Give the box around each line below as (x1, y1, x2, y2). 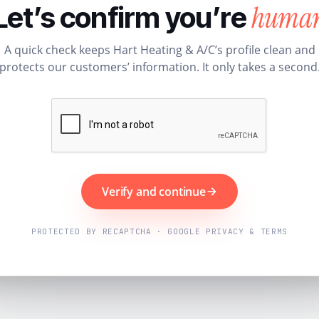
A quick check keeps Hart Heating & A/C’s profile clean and (4, 41, 315, 58)
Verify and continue (102, 183, 206, 199)
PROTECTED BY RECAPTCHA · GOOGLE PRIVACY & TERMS (31, 226, 288, 236)
